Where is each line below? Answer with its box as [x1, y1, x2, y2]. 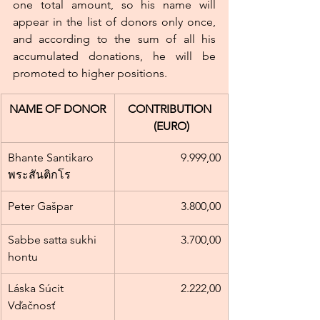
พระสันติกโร [8, 168, 71, 182]
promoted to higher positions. [13, 66, 167, 81]
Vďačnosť [8, 299, 55, 313]
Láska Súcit [8, 281, 66, 296]
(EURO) [153, 119, 189, 134]
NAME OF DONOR [9, 102, 106, 116]
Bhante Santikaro [8, 151, 96, 165]
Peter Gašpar [8, 199, 73, 214]
